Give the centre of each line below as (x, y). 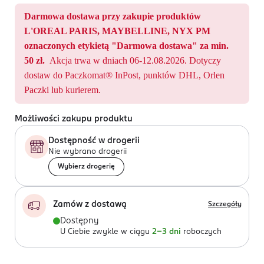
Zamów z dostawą (90, 204)
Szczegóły (225, 204)
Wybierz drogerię (86, 167)
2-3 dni (166, 232)
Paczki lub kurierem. (62, 90)
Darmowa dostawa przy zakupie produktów (113, 16)
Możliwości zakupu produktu (74, 119)
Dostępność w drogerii (94, 141)
